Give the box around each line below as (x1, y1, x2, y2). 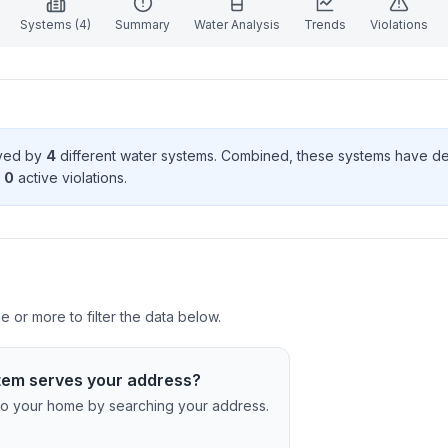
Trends (304, 17, 346, 32)
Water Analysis (194, 17, 280, 32)
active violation (14, 169, 117, 186)
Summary (115, 17, 170, 32)
